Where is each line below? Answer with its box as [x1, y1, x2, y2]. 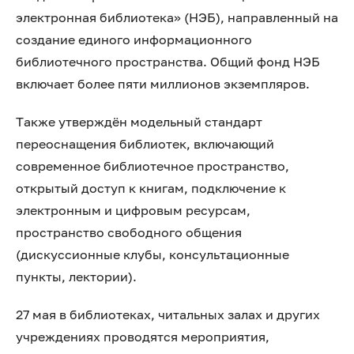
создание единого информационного [16, 32, 252, 47]
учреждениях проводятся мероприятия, [16, 329, 269, 345]
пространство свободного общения [16, 224, 242, 240]
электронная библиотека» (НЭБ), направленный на [16, 9, 338, 25]
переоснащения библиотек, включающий [16, 136, 274, 152]
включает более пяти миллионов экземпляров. [16, 76, 310, 92]
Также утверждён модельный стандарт [16, 114, 262, 130]
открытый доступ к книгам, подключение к [16, 180, 286, 196]
